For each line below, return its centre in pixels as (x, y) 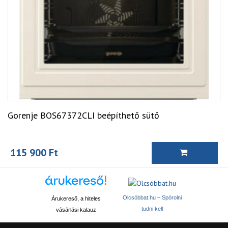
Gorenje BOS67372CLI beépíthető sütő (83, 115)
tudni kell (152, 208)
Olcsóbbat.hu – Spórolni (152, 197)
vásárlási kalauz (76, 210)
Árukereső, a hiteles (76, 199)
